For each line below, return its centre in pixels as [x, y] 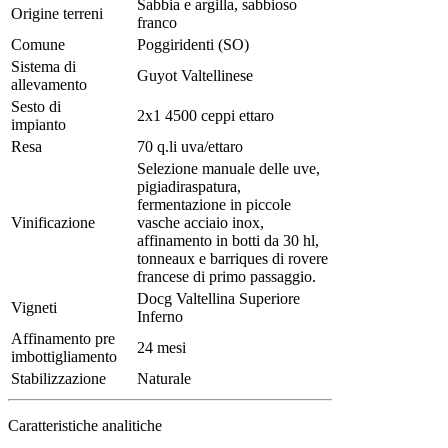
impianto [38, 124]
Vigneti [34, 307]
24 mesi [161, 347]
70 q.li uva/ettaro [190, 146]
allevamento [49, 84]
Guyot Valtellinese [195, 75]
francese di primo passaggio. [226, 276]
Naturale [164, 378]
